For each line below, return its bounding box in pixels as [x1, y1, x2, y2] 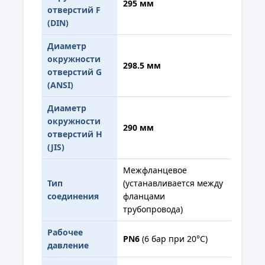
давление [47, 239, 89, 251]
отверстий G [47, 66, 102, 77]
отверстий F [47, 4, 101, 15]
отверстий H [47, 128, 102, 140]
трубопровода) [123, 203, 183, 215]
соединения [47, 190, 99, 202]
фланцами [123, 190, 165, 202]
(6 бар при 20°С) [140, 232, 208, 244]
